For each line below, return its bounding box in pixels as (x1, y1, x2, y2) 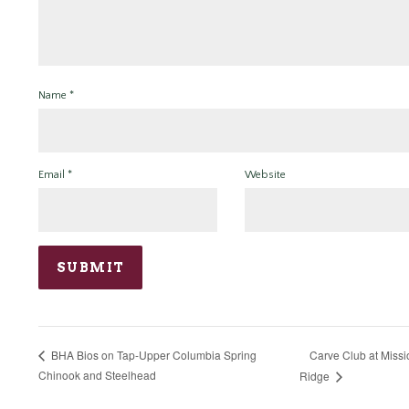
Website (244, 169, 286, 181)
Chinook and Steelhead (38, 367, 156, 383)
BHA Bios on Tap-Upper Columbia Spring (48, 347, 257, 363)
